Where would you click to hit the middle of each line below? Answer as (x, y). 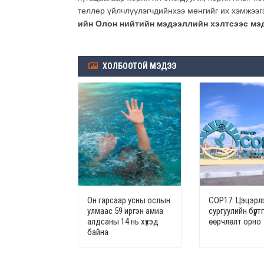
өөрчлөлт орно (235, 222)
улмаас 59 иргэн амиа (125, 211)
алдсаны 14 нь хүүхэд (123, 222)
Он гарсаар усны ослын (129, 201)
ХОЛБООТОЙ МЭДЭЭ (138, 66)
